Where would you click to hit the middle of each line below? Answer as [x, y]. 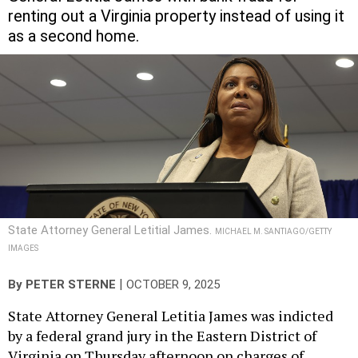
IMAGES [23, 248]
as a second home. [74, 36]
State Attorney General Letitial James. [111, 230]
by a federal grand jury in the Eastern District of [162, 335]
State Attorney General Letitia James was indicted [171, 315]
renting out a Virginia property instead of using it [176, 16]
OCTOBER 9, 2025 [173, 284]
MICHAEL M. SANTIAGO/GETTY [273, 231]
